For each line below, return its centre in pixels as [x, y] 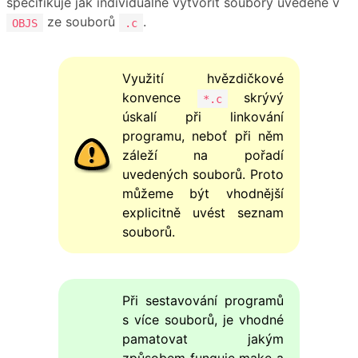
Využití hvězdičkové [203, 79]
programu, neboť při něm [203, 136]
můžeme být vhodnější [203, 194]
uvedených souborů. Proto [203, 175]
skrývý [256, 98]
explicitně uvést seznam [203, 213]
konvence [159, 98]
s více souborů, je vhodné [203, 320]
